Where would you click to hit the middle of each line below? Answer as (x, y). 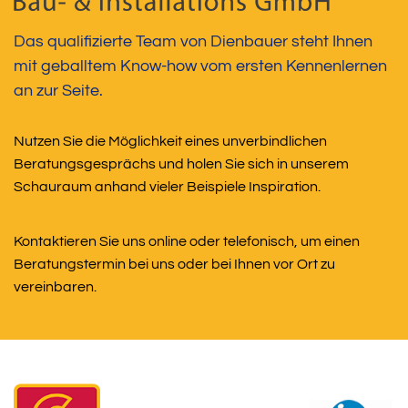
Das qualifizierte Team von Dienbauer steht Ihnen (193, 41)
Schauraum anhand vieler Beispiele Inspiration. (167, 186)
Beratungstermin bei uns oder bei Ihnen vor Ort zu (174, 264)
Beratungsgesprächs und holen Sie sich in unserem (181, 163)
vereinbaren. (55, 286)
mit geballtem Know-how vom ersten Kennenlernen (200, 66)
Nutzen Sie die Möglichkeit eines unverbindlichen (170, 141)
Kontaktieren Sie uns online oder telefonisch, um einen (187, 241)
